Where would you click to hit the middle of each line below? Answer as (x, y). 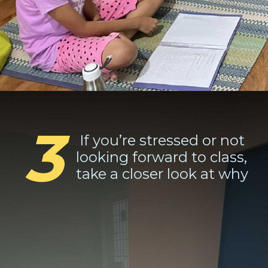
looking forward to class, (162, 157)
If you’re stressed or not (161, 140)
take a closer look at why (162, 173)
